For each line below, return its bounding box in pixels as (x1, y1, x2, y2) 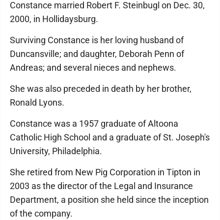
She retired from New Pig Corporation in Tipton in (10, 166, 200, 177)
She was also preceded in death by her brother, (10, 83, 192, 94)
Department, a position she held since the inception (10, 194, 209, 205)
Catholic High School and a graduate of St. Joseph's (10, 132, 210, 142)
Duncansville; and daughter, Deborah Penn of (10, 48, 184, 59)
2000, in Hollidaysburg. (10, 13, 98, 24)
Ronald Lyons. (10, 97, 64, 108)
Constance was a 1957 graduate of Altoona (10, 118, 178, 129)
